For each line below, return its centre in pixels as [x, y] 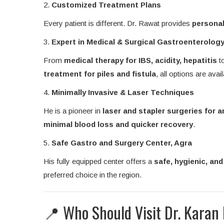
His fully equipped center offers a [99, 161]
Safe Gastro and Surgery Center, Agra [122, 143]
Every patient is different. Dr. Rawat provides [118, 23]
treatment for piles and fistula [100, 74]
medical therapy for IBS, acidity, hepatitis [140, 60]
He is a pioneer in [73, 111]
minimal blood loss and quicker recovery [118, 124]
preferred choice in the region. [92, 175]
